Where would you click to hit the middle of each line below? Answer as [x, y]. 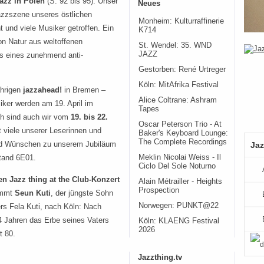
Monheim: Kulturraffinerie [181, 21]
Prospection [159, 190]
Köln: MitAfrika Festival [179, 85]
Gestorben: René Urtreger [182, 70]
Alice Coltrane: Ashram [178, 100]
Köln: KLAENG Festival [179, 221]
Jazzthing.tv [160, 257]
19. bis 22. [89, 117]
